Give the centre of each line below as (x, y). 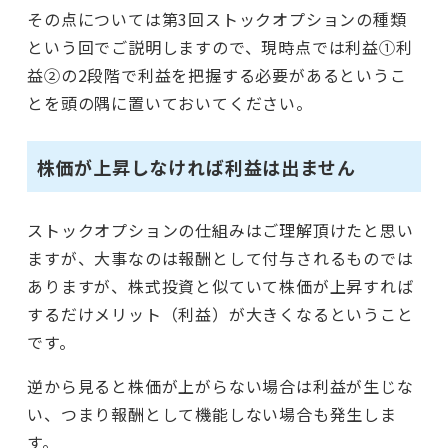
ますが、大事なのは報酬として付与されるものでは (220, 258)
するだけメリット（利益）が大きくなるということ (220, 314)
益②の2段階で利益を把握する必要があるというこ (217, 75)
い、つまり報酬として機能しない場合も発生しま (212, 414)
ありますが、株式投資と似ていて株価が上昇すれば (220, 286)
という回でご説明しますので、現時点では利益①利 (220, 47)
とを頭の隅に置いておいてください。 (170, 103)
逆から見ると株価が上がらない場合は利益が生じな (220, 386)
